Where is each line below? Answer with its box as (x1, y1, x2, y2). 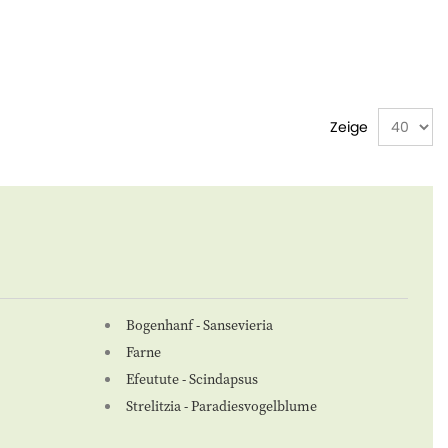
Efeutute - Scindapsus (125, 369, 258, 390)
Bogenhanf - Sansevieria (125, 315, 273, 336)
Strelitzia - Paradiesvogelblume (125, 396, 317, 417)
